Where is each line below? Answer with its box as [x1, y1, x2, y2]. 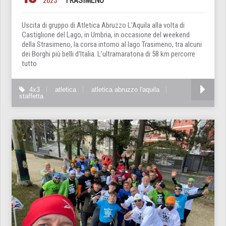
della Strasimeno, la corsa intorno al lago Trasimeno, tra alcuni [22, 40, 202, 49]
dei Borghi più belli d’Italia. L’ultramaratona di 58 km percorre [22, 49, 195, 59]
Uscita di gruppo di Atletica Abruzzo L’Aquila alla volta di [22, 21, 185, 30]
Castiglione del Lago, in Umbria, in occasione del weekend [22, 30, 190, 40]
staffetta [19, 92, 43, 100]
